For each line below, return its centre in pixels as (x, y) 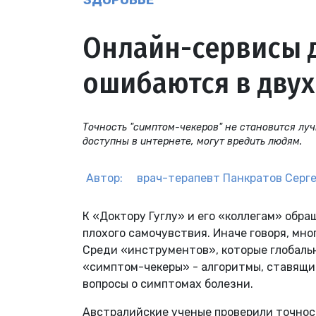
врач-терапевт (178, 178)
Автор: (104, 178)
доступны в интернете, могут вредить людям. (192, 142)
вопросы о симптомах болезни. (168, 284)
